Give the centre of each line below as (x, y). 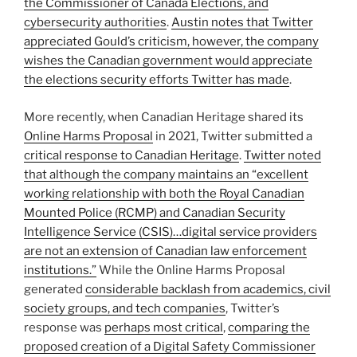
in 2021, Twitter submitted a (233, 136)
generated (55, 289)
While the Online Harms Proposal (191, 270)
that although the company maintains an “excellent (166, 174)
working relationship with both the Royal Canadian (164, 193)
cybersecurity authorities (95, 23)
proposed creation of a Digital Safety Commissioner (170, 346)
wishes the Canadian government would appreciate (168, 61)
